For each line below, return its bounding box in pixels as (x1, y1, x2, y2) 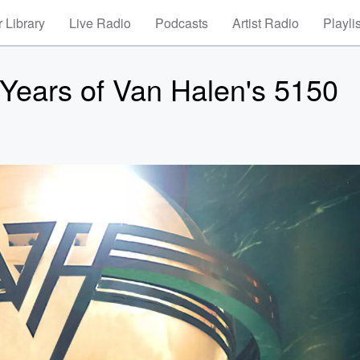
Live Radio (69, 14, 131, 32)
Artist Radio (232, 14, 299, 32)
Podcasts (155, 14, 208, 32)
